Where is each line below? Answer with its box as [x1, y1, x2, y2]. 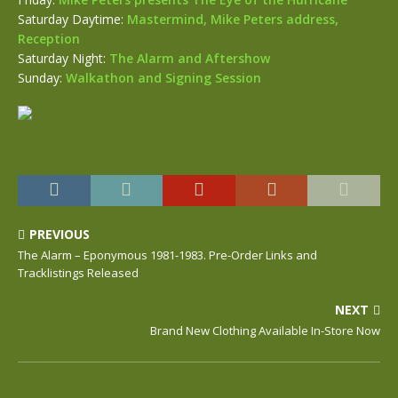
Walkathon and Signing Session [66, 69, 261, 86]
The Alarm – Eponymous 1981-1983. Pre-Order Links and [18, 247, 317, 263]
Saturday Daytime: [18, 11, 127, 28]
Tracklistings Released [18, 265, 139, 281]
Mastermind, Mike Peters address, [127, 11, 338, 28]
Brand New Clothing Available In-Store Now [150, 322, 380, 338]
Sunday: [18, 69, 66, 86]
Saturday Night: [18, 50, 109, 67]
